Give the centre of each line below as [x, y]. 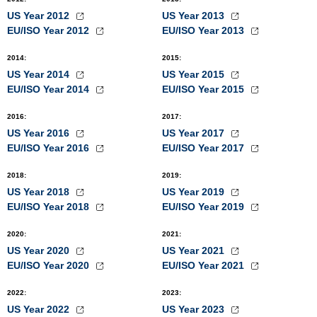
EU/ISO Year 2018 [50, 207]
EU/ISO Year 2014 [50, 89]
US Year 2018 [40, 192]
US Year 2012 [40, 16]
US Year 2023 [195, 309]
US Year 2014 [40, 74]
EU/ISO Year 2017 [204, 148]
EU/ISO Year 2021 [204, 265]
